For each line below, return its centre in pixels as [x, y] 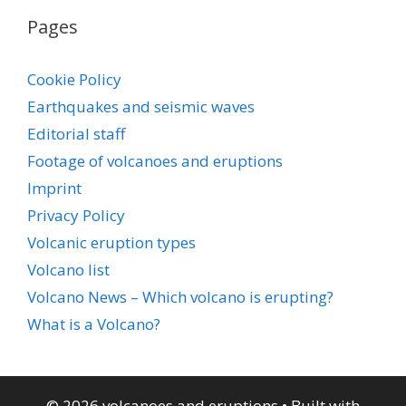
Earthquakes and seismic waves [141, 106]
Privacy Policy [76, 215]
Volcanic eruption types [111, 242]
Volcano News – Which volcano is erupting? [180, 296]
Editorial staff [76, 133]
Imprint [54, 188]
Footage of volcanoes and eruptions [155, 160]
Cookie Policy [74, 79]
